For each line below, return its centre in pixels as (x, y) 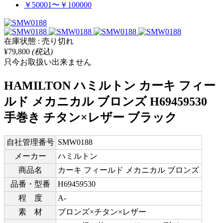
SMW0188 (75, 142)
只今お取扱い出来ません (48, 62)
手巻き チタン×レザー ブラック (91, 117)
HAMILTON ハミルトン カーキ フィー (110, 85)
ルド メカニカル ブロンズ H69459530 (106, 101)
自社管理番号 (30, 142)
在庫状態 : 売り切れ (39, 41)
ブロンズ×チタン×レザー (102, 212)
